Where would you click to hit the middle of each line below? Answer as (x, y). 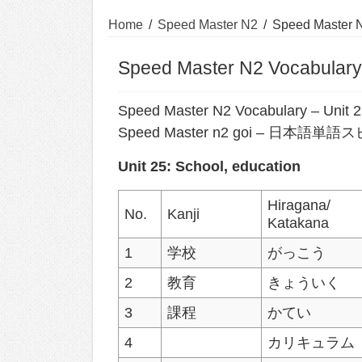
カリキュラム (311, 342)
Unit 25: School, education (209, 166)
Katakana (299, 223)
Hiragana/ (299, 205)
